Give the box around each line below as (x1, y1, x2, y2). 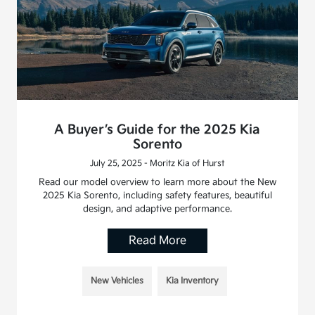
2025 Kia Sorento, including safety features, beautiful (42, 189, 272, 201)
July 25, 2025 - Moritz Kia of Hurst (90, 157, 225, 169)
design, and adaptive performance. (82, 202, 232, 214)
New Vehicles (90, 275, 143, 286)
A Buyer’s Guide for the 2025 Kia (54, 122, 261, 137)
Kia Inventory (165, 275, 219, 286)
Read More (128, 233, 186, 247)
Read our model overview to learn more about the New (38, 176, 276, 188)
